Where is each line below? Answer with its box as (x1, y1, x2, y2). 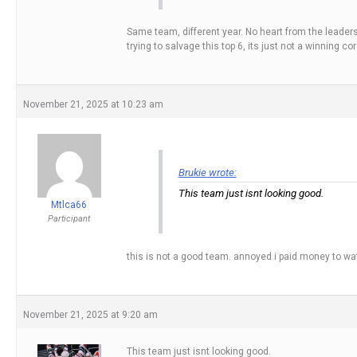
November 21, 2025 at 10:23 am (23, 99, 163, 111)
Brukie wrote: (178, 167, 237, 179)
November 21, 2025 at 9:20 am (23, 309, 158, 321)
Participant (48, 214, 90, 225)
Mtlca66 (51, 199, 87, 211)
